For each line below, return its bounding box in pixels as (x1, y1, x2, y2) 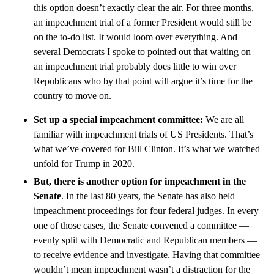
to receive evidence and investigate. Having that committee (34, 250, 260, 261)
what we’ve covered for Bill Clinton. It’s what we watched (34, 144, 260, 155)
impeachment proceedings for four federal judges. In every (34, 206, 259, 217)
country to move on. (34, 91, 111, 102)
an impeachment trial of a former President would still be (34, 17, 251, 28)
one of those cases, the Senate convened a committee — (34, 220, 249, 231)
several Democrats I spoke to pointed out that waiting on (34, 46, 251, 57)
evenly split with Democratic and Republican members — (34, 235, 257, 246)
